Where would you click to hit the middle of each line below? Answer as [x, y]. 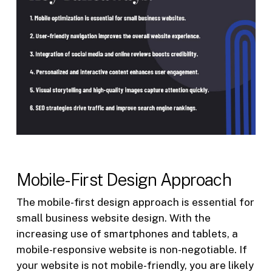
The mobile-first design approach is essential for [135, 202]
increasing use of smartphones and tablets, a [127, 233]
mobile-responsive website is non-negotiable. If [131, 249]
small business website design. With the [113, 218]
